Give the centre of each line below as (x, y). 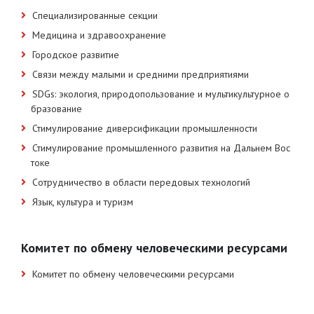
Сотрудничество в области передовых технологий (141, 182)
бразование (56, 108)
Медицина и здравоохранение (99, 35)
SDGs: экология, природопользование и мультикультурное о (161, 94)
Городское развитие (76, 54)
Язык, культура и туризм (83, 202)
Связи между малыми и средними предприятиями (141, 74)
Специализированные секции (95, 15)
